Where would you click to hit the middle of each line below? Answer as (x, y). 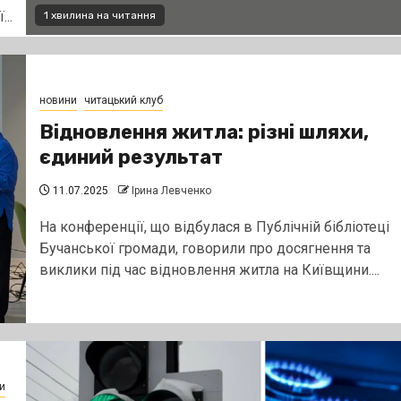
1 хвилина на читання (99, 15)
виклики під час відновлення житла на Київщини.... (209, 269)
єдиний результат (131, 157)
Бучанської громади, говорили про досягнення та (205, 248)
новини (58, 100)
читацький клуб (123, 100)
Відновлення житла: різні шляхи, (204, 132)
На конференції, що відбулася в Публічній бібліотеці (214, 226)
